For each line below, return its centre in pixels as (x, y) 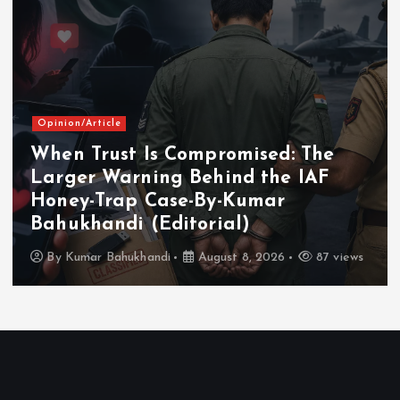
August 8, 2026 (240, 258)
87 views (338, 258)
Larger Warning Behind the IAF (180, 179)
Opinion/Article (79, 123)
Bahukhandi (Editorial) (141, 225)
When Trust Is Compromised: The (183, 155)
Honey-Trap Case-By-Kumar (158, 202)
